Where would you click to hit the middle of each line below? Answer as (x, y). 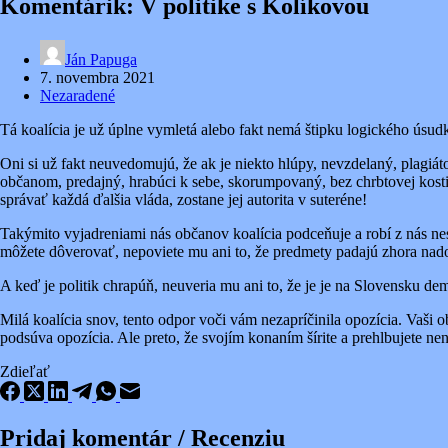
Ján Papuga (101, 59)
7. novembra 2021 (97, 77)
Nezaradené (77, 95)
